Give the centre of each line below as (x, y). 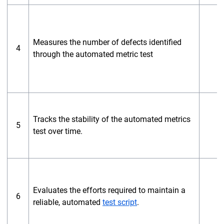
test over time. (58, 131)
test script (120, 202)
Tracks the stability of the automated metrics (112, 119)
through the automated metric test (93, 54)
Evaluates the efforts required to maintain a (109, 190)
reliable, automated (68, 202)
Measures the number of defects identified (107, 42)
